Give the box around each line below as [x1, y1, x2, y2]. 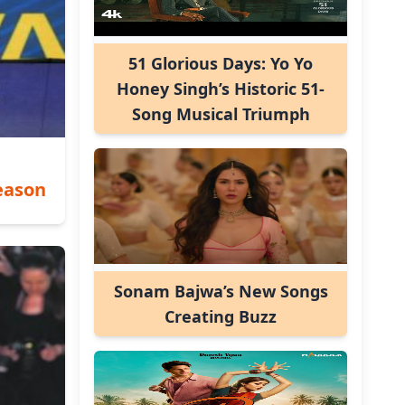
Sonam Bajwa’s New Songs [113, 280, 328, 302]
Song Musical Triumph [131, 103, 310, 125]
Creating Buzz [165, 306, 277, 327]
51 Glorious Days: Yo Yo [128, 52, 313, 74]
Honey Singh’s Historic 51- [117, 78, 325, 99]
